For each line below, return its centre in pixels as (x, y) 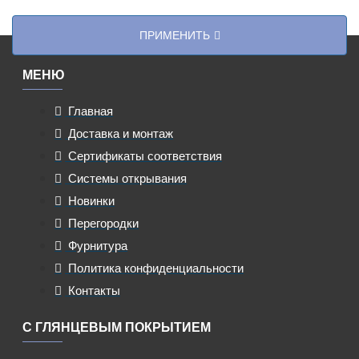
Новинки (91, 200)
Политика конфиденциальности (156, 268)
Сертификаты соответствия (145, 155)
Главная (91, 111)
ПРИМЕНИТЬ (174, 35)
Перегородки (103, 223)
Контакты (94, 290)
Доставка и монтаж (121, 133)
